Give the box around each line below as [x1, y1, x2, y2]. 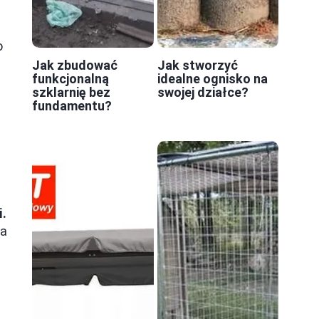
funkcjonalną [32, 70, 109, 86]
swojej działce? [157, 84, 249, 100]
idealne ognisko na [157, 70, 268, 86]
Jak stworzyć [157, 57, 238, 73]
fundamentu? [32, 98, 112, 113]
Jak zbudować [32, 57, 117, 73]
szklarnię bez [32, 84, 110, 100]
